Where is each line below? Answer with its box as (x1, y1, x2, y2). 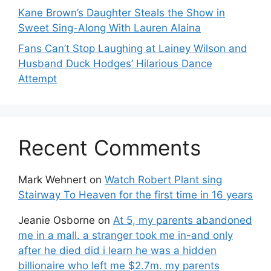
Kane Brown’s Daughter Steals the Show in (18, 7, 225, 19)
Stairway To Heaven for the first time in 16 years (18, 188, 253, 201)
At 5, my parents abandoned (113, 214, 252, 226)
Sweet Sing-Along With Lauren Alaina (18, 22, 201, 34)
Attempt (18, 72, 57, 85)
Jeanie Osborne (18, 214, 95, 226)
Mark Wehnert (18, 173, 87, 186)
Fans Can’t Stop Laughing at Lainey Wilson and (18, 42, 247, 54)
